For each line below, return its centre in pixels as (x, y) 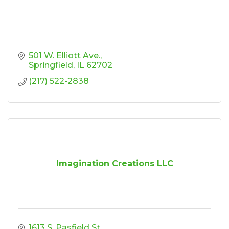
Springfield (51, 65)
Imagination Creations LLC (114, 163)
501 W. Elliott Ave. (64, 55)
